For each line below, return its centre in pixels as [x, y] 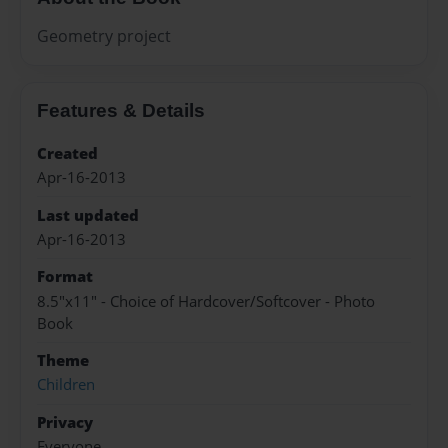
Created [67, 153]
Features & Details [121, 110]
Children [66, 385]
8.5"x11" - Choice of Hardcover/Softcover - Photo [206, 301]
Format [65, 277]
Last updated [88, 215]
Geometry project [104, 35]
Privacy [65, 422]
